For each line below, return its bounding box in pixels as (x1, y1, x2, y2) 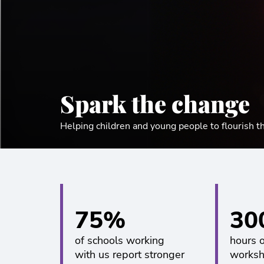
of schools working (75, 233, 164, 247)
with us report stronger (75, 247, 184, 262)
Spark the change (60, 88, 250, 119)
